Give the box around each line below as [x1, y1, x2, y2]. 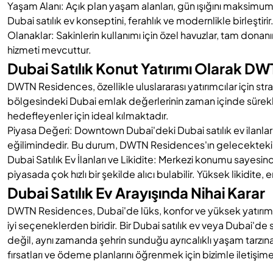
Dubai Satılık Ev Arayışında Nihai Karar [7, 183, 265, 202]
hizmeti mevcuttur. [7, 43, 91, 56]
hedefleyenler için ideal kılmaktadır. [7, 109, 169, 122]
